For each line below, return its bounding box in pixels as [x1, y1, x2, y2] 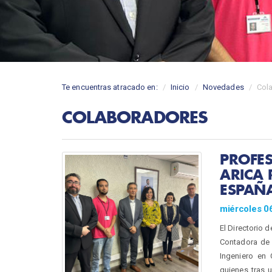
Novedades [202, 83, 244, 92]
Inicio [170, 83, 190, 92]
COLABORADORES [62, 106, 208, 127]
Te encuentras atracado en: [62, 83, 158, 92]
